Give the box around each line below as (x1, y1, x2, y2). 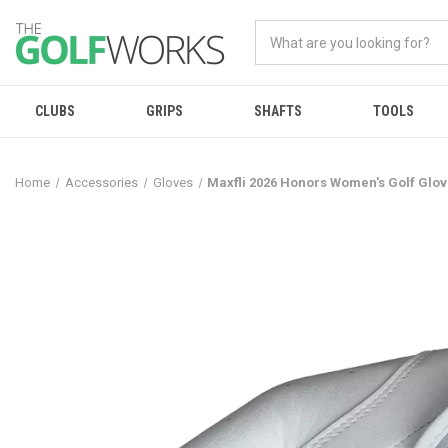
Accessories (64, 175, 138, 190)
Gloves (152, 175, 193, 190)
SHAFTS (253, 103, 302, 119)
